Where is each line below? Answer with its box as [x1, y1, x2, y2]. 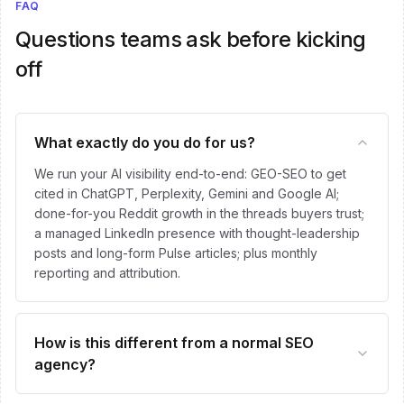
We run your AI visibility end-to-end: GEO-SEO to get [34, 166, 346, 181]
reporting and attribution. [34, 265, 180, 280]
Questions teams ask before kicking [15, 26, 366, 52]
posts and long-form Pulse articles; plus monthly [34, 245, 317, 261]
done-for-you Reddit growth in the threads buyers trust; [34, 206, 364, 221]
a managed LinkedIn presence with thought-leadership [34, 225, 360, 241]
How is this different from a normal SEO [34, 334, 314, 352]
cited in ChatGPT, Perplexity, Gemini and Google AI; [34, 186, 339, 201]
